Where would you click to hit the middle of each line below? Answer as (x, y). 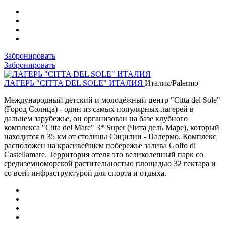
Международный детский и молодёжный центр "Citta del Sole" (112, 100)
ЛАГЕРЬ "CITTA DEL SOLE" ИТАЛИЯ (74, 83)
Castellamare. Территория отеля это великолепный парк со (104, 154)
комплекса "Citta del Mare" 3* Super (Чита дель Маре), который (112, 127)
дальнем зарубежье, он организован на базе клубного (96, 118)
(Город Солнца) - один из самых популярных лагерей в (99, 109)
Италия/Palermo (172, 83)
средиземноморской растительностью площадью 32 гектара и (110, 163)
